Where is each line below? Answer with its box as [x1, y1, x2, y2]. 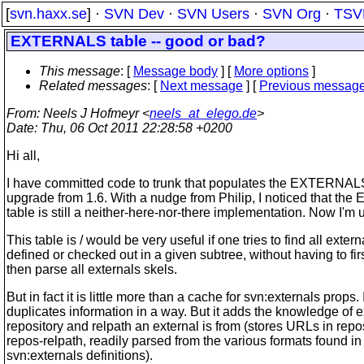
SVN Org [262, 6, 321, 22]
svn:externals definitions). [6, 349, 153, 362]
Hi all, [6, 149, 40, 162]
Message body [133, 64, 218, 78]
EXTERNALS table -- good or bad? [11, 32, 266, 50]
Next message [160, 79, 243, 93]
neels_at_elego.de [149, 106, 257, 120]
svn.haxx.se [10, 6, 87, 22]
